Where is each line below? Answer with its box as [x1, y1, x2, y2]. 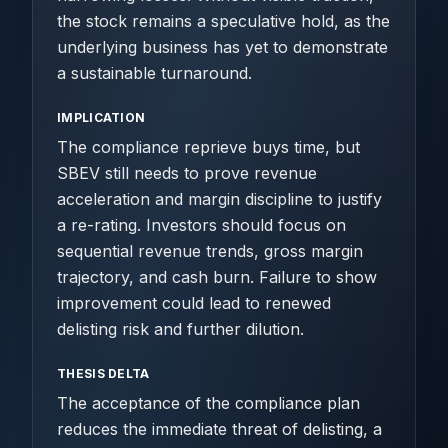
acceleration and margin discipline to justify [57, 189, 382, 209]
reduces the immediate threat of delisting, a [57, 419, 382, 439]
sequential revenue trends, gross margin [57, 241, 363, 261]
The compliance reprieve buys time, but [57, 137, 360, 157]
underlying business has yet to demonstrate [57, 37, 388, 57]
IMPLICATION [57, 110, 146, 125]
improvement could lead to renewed [57, 293, 331, 313]
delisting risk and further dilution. [57, 319, 304, 339]
